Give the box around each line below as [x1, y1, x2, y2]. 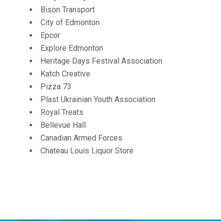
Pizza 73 [40, 81, 72, 91]
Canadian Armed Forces [40, 133, 122, 143]
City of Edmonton [40, 17, 100, 27]
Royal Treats [40, 107, 83, 117]
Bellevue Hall [40, 120, 86, 130]
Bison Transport [40, 4, 95, 14]
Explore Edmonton [40, 43, 103, 53]
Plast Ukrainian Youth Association [40, 94, 155, 104]
